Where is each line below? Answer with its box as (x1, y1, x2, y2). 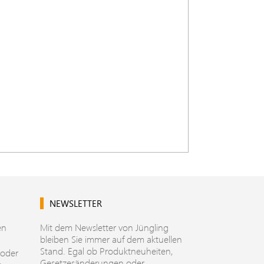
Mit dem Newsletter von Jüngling (40, 221, 169, 233)
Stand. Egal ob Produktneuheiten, (40, 245, 173, 257)
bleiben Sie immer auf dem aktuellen (40, 233, 182, 245)
